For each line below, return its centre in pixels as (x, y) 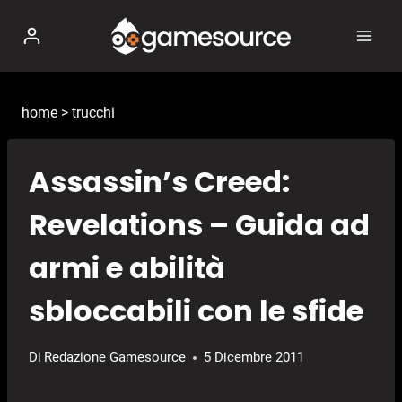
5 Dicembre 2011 (254, 358)
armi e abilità (127, 268)
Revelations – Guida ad (199, 225)
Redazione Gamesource (115, 358)
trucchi (93, 113)
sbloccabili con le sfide (196, 311)
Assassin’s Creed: (159, 182)
